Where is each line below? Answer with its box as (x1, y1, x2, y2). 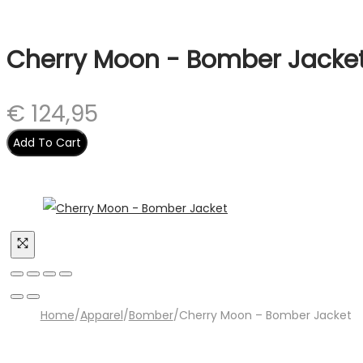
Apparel (79, 307, 123, 323)
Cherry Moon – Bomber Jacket (178, 307, 352, 323)
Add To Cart (13, 135, 81, 151)
